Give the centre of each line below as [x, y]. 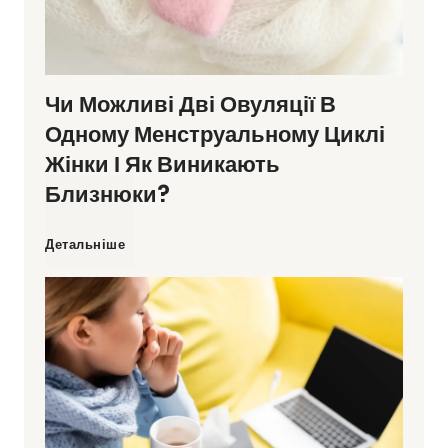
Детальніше [85, 245]
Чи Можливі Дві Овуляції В [190, 105]
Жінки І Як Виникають [162, 165]
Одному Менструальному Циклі [215, 135]
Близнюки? [107, 195]
